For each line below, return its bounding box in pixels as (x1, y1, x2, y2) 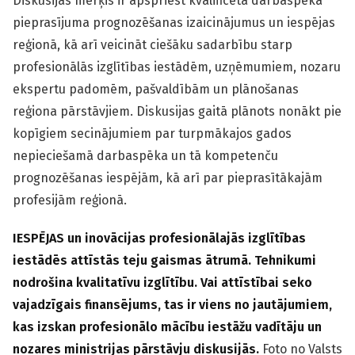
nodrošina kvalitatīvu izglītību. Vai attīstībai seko (13, 275, 312, 291)
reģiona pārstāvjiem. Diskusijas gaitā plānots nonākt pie (13, 104, 342, 120)
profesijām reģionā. (13, 193, 127, 208)
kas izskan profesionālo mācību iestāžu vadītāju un (13, 319, 322, 335)
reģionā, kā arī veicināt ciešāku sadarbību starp (13, 37, 292, 53)
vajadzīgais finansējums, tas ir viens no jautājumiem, (13, 297, 332, 313)
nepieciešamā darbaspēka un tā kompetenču (13, 148, 278, 164)
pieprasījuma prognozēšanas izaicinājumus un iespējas (13, 15, 335, 31)
